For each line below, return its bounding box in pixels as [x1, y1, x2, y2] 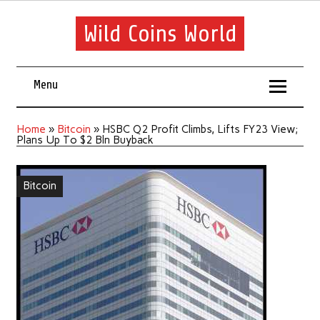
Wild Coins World [83, 19, 237, 47]
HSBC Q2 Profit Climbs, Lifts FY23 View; [101, 122, 298, 136]
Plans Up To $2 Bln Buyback [16, 133, 154, 146]
